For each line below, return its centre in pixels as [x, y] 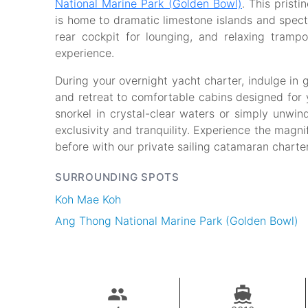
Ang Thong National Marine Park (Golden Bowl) [177, 220]
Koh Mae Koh [88, 200]
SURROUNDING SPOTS [117, 177]
